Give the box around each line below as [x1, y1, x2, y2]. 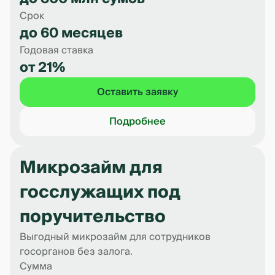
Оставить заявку [97, 83, 178, 101]
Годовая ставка [20, 42, 93, 59]
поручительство [20, 202, 166, 232]
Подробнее [109, 113, 166, 130]
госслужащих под [20, 177, 180, 207]
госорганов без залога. [20, 243, 133, 260]
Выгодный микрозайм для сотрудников [20, 228, 211, 246]
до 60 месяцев [20, 21, 123, 45]
